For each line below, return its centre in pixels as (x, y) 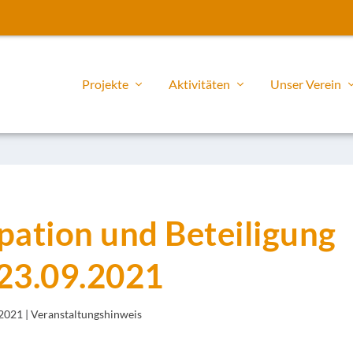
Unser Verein (306, 84)
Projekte (105, 84)
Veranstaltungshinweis (86, 314)
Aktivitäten (199, 84)
